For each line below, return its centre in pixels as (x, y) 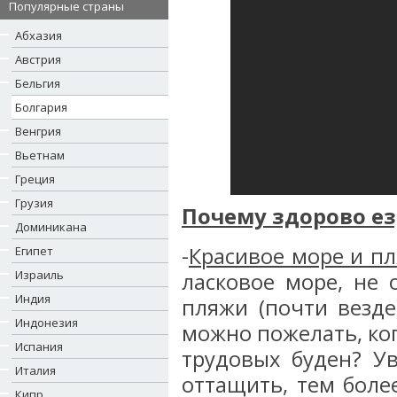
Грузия (34, 203)
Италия (35, 370)
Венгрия (38, 131)
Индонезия (47, 323)
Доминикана (51, 227)
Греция (35, 179)
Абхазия (39, 35)
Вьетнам (40, 155)
